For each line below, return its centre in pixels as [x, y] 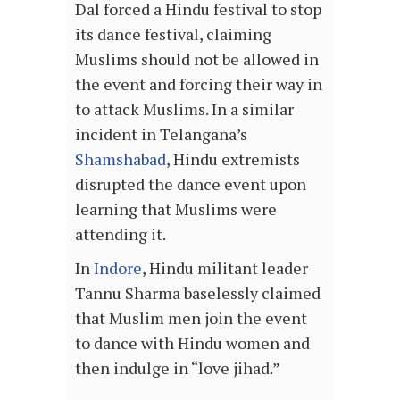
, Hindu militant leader [225, 267]
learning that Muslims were [176, 208]
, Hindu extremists [233, 158]
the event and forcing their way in [199, 83]
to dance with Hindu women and [192, 342]
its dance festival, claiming [173, 33]
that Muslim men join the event [191, 317]
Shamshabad [121, 158]
